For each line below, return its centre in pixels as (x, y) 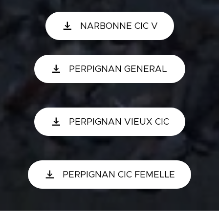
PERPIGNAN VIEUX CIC (119, 122)
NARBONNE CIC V (119, 26)
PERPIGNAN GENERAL (119, 69)
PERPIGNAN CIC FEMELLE (119, 175)
